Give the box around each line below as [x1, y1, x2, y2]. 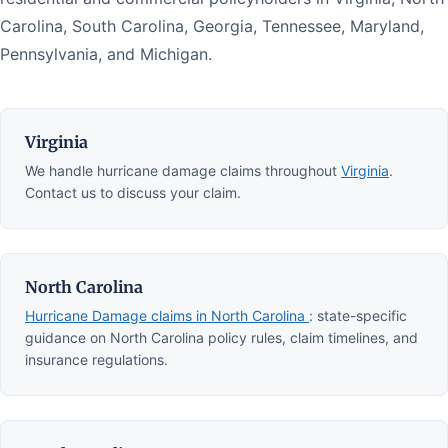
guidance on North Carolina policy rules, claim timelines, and [25, 328, 418, 346]
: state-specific [309, 306, 407, 324]
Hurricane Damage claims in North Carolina [25, 306, 309, 324]
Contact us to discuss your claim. [25, 183, 241, 201]
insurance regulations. [25, 350, 168, 368]
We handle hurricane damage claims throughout [25, 161, 341, 179]
